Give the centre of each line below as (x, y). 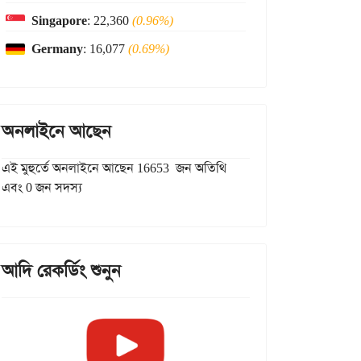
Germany (57, 49)
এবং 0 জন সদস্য (42, 187)
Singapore (59, 21)
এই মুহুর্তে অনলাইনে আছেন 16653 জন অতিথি (114, 168)
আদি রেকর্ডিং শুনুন (61, 271)
